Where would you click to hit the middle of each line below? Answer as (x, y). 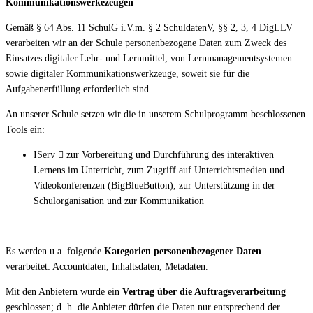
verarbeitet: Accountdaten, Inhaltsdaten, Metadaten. (107, 266)
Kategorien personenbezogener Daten (183, 251)
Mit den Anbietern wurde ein (64, 291)
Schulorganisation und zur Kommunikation (119, 201)
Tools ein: (25, 129)
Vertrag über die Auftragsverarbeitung (204, 291)
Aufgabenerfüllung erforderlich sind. (79, 89)
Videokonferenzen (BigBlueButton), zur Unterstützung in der (154, 185)
